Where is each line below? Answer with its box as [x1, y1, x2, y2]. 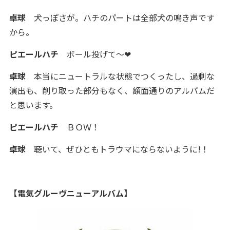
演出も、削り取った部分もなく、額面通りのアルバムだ [9, 84, 215, 97]
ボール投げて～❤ [58, 48, 131, 60]
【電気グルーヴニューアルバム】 [9, 187, 132, 199]
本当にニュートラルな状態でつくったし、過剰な [25, 70, 215, 82]
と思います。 [9, 99, 57, 111]
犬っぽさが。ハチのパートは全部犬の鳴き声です [25, 11, 215, 24]
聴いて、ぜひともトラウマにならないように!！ [25, 143, 209, 155]
